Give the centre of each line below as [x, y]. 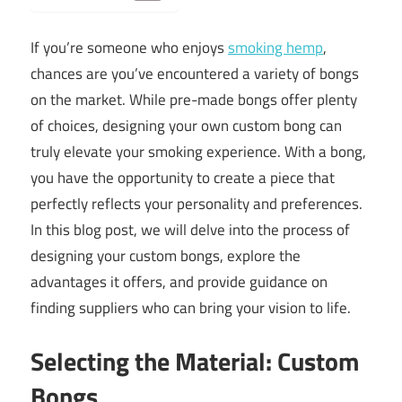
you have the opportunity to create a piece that [183, 177]
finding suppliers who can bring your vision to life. [191, 307]
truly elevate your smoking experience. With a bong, [198, 151]
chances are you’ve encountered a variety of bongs [195, 73]
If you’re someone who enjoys [129, 47]
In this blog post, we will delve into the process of [190, 229]
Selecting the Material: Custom [195, 362]
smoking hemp [275, 47]
